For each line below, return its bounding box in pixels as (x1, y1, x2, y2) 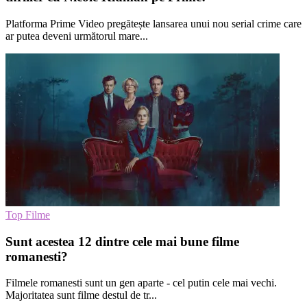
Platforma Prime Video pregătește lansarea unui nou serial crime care (5, 17, 302, 29)
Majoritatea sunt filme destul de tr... (5, 289, 157, 302)
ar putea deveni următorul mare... (5, 29, 148, 42)
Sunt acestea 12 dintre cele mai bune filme (5, 234, 239, 249)
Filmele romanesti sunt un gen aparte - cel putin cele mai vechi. (5, 277, 277, 289)
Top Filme (5, 208, 50, 221)
